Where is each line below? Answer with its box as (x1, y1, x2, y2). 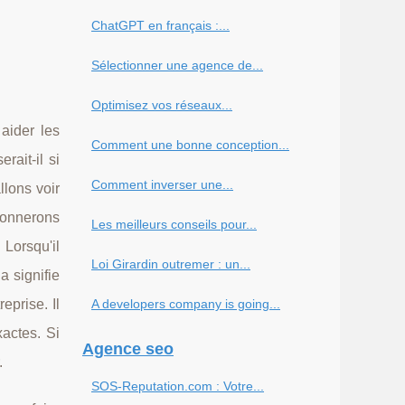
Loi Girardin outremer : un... (91, 257, 250, 271)
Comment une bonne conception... (91, 137, 289, 152)
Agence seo (82, 340, 174, 358)
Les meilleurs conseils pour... (91, 217, 257, 231)
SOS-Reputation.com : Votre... (91, 379, 264, 393)
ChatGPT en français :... (91, 18, 230, 33)
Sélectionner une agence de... (91, 58, 263, 72)
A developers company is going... (91, 297, 280, 311)
